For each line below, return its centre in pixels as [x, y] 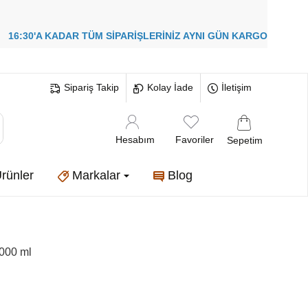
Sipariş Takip [91, 87]
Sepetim [245, 140]
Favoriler [195, 139]
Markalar [96, 175]
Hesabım [135, 139]
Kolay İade [170, 87]
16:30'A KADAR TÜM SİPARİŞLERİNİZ [95, 36]
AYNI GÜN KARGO [225, 36]
